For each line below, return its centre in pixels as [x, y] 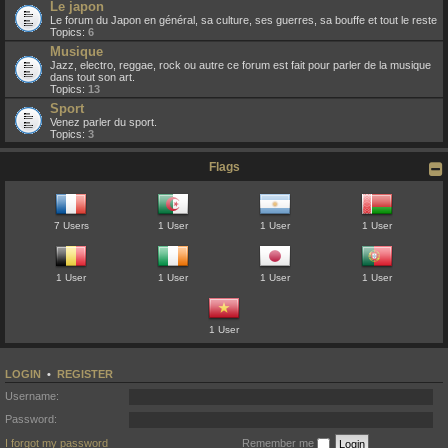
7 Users [71, 225]
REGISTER [85, 374]
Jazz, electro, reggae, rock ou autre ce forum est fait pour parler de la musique [240, 65]
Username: [32, 395]
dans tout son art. [92, 77]
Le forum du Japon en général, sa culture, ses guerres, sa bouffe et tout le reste [243, 20]
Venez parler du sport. [103, 122]
